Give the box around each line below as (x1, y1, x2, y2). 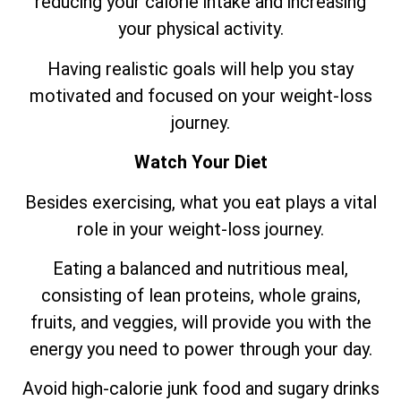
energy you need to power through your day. (29, 337, 372, 360)
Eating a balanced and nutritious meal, (53, 257, 348, 279)
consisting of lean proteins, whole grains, (40, 284, 361, 306)
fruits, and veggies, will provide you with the (30, 311, 371, 333)
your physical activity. (117, 18, 284, 40)
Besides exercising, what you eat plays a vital (24, 191, 377, 213)
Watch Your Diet (133, 151, 268, 174)
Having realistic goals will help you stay (47, 57, 354, 80)
